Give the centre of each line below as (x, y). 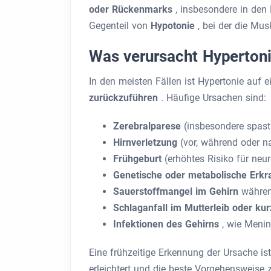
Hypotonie (174, 26)
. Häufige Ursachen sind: (214, 98)
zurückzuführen (125, 98)
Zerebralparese (149, 126)
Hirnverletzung (147, 142)
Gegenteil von (120, 26)
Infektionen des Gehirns (168, 224)
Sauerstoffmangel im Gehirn (177, 191)
